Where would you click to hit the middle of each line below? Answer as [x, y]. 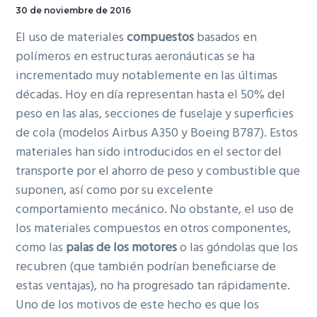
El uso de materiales [71, 38]
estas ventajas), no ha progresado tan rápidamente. [153, 287]
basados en [226, 38]
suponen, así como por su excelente [115, 191]
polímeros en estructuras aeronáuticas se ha [136, 57]
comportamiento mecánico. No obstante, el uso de [155, 210]
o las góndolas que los [238, 248]
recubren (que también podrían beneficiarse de [146, 267]
